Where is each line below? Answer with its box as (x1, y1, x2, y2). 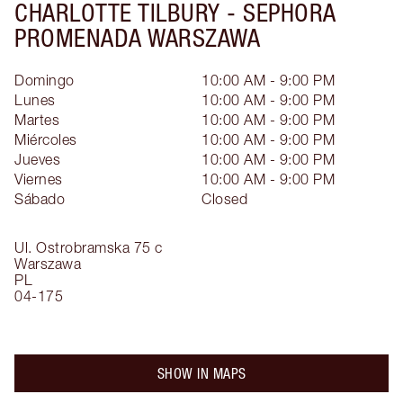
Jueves (14, 150, 60, 167)
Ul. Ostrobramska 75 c (14, 238, 163, 255)
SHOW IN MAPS (157, 364, 246, 381)
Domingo (14, 71, 75, 88)
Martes (14, 111, 59, 128)
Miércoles (14, 130, 77, 148)
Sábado (14, 190, 65, 207)
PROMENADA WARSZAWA (14, 22, 260, 52)
